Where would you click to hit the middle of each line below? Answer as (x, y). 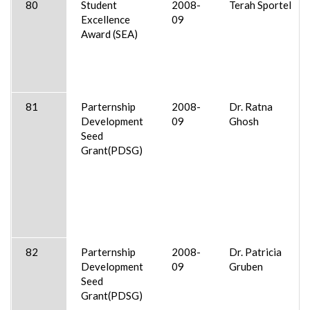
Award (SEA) (109, 34)
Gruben (246, 266)
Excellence (106, 19)
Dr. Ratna (251, 106)
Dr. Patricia (255, 252)
